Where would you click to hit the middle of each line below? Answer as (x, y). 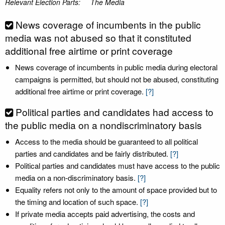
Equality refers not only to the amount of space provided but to (116, 190)
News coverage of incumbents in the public (108, 24)
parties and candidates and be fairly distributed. (92, 153)
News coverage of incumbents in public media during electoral (116, 67)
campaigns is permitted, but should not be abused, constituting (117, 79)
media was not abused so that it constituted (98, 37)
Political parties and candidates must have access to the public (118, 165)
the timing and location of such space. (77, 202)
